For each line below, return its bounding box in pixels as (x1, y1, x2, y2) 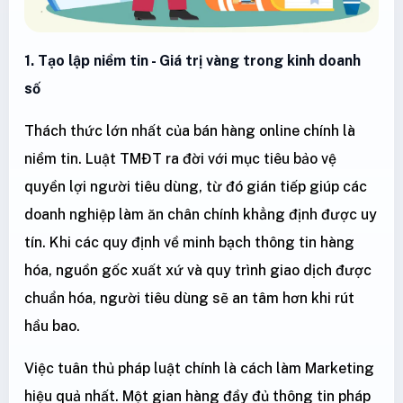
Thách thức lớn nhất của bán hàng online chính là (24, 122, 355, 140)
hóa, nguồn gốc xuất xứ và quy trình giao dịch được (24, 262, 372, 280)
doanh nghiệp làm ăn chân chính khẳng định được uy (24, 206, 377, 224)
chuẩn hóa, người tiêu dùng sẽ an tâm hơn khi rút (24, 290, 354, 308)
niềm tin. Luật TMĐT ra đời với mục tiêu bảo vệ (24, 150, 336, 168)
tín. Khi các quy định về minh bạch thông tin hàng (24, 234, 354, 252)
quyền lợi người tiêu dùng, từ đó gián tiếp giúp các (24, 178, 367, 196)
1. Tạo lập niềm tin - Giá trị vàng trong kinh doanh (24, 52, 361, 70)
